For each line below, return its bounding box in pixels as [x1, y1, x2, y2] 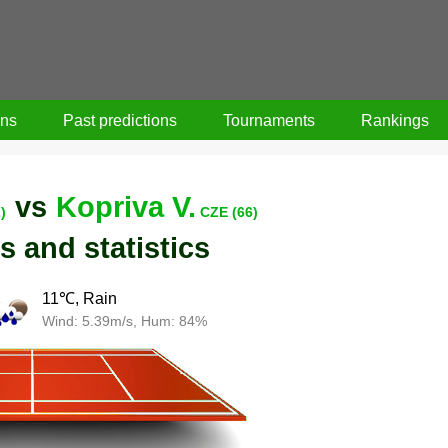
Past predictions [63, 111, 178, 129]
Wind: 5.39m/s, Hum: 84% [42, 312, 208, 329]
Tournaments [223, 111, 316, 129]
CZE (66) [200, 203, 259, 220]
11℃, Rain [42, 289, 118, 307]
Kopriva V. [56, 190, 197, 223]
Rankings [361, 111, 430, 129]
